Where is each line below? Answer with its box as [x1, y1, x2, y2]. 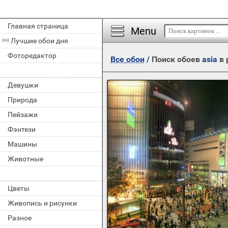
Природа [8, 96, 37, 104]
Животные [8, 155, 43, 163]
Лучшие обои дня [11, 37, 68, 45]
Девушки [8, 81, 38, 89]
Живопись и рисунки [8, 199, 77, 207]
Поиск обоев [151, 54, 202, 64]
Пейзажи [8, 110, 38, 119]
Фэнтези [8, 125, 36, 133]
